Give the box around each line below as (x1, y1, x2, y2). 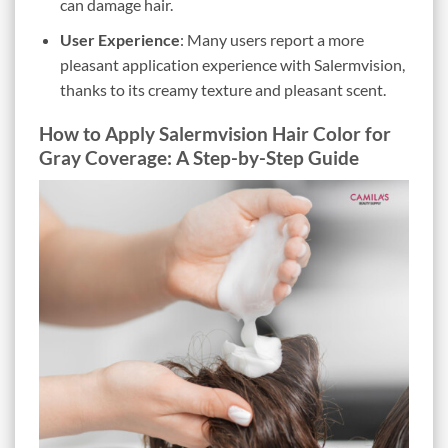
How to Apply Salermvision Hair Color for (39, 122, 391, 146)
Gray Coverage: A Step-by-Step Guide (39, 146, 359, 170)
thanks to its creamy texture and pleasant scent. (59, 79, 386, 99)
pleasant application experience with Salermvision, (59, 54, 405, 74)
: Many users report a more (179, 29, 364, 49)
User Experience (59, 29, 180, 49)
